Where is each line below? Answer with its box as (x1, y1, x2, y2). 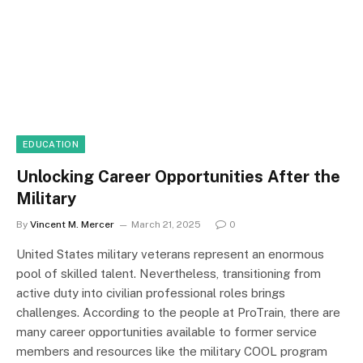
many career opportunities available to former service (16, 325, 317, 340)
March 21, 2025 (131, 219, 201, 231)
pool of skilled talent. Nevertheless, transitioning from (16, 267, 321, 281)
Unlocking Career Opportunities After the (16, 167, 340, 187)
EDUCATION (23, 139, 79, 150)
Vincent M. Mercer (30, 219, 114, 231)
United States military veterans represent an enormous (16, 247, 324, 262)
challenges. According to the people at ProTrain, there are (16, 305, 340, 320)
